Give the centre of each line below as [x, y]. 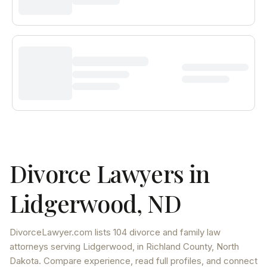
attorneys [29, 246]
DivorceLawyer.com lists [61, 232]
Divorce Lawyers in [110, 173]
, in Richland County [172, 246]
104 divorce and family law [167, 232]
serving [66, 246]
